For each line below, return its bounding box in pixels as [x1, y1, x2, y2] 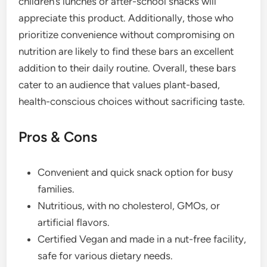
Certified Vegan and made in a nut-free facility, [38, 232, 247, 245]
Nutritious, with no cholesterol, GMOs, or [38, 199, 221, 212]
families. [38, 182, 75, 195]
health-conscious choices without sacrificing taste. [18, 95, 246, 107]
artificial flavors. [38, 216, 110, 228]
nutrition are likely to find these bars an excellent [18, 45, 234, 57]
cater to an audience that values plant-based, [18, 78, 221, 91]
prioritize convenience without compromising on [18, 28, 235, 41]
